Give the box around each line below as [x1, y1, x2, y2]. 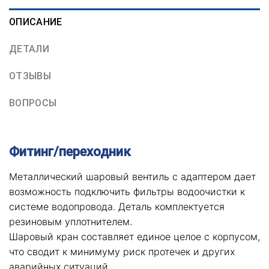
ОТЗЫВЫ [9, 70, 51, 82]
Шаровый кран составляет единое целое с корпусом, [9, 230, 260, 243]
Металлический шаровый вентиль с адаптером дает [9, 170, 256, 183]
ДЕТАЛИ [9, 43, 49, 55]
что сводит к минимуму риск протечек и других [9, 245, 235, 258]
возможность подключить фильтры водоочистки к [9, 185, 245, 198]
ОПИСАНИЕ [9, 16, 62, 28]
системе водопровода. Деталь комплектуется [9, 200, 225, 213]
